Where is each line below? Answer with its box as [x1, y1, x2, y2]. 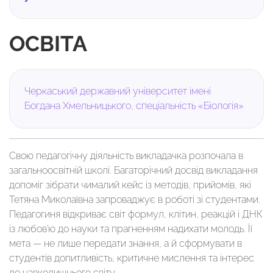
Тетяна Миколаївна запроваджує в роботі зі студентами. [9, 194, 263, 205]
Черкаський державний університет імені [24, 85, 211, 97]
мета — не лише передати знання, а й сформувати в [9, 238, 242, 249]
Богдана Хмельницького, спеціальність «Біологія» [24, 100, 244, 112]
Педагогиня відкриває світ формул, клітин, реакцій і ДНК [9, 208, 263, 220]
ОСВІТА [9, 31, 87, 56]
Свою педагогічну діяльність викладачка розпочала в [9, 150, 243, 161]
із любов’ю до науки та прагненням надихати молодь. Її [9, 223, 252, 235]
